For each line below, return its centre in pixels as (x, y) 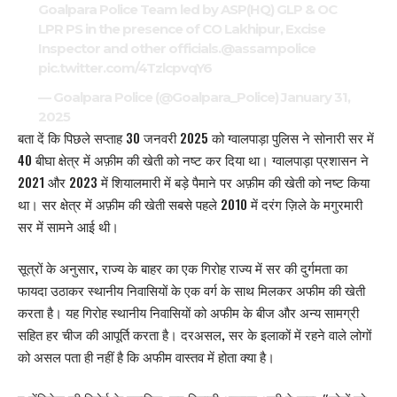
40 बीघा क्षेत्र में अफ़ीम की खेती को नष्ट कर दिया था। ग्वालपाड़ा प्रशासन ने (193, 159)
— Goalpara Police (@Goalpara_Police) (159, 97)
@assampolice (268, 48)
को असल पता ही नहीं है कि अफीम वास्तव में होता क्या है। (146, 357)
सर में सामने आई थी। (68, 226)
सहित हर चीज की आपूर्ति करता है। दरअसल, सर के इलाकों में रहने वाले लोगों (195, 335)
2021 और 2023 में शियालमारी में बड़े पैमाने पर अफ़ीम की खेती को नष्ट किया (194, 181)
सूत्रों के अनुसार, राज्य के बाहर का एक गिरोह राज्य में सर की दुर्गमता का (183, 268)
